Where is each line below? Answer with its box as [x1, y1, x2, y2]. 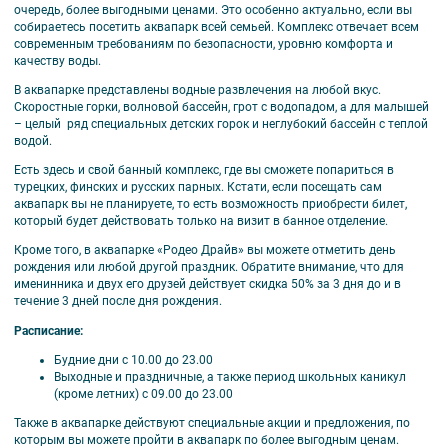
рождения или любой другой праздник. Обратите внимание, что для [14, 260, 404, 275]
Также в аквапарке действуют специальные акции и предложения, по [14, 415, 410, 430]
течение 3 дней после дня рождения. [14, 294, 225, 309]
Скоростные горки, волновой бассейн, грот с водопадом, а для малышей [14, 100, 429, 115]
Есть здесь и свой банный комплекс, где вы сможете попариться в [14, 163, 394, 178]
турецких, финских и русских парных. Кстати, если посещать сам [14, 180, 382, 195]
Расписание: [14, 323, 83, 338]
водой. [14, 134, 55, 149]
